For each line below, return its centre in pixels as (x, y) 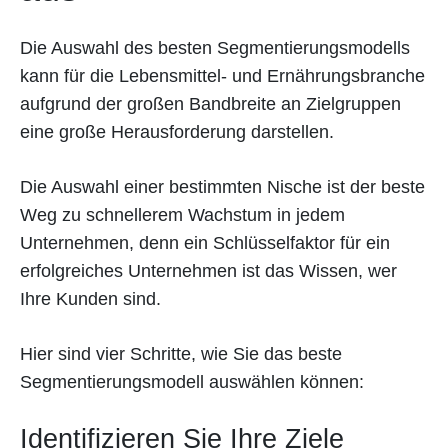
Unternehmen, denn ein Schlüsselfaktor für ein (205, 242)
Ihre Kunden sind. (90, 298)
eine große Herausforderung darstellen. (179, 131)
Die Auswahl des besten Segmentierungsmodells (215, 47)
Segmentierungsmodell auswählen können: (192, 381)
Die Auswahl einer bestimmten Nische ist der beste (222, 186)
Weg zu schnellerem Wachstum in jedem (182, 214)
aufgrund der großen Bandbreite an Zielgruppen (210, 103)
